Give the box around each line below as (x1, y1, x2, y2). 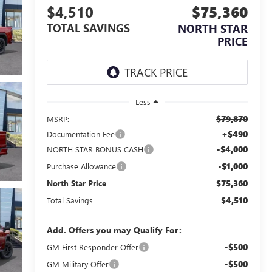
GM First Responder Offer (46, 241, 138, 252)
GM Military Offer (46, 258, 109, 269)
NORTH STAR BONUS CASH (46, 143, 143, 154)
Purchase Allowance (46, 160, 116, 171)
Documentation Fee (46, 128, 115, 139)
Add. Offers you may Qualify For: (46, 223, 182, 236)
